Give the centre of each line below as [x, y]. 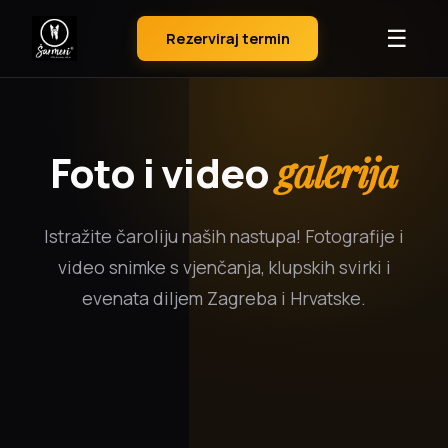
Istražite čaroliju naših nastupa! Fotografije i [224, 236]
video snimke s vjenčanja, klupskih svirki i [224, 267]
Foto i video [163, 172]
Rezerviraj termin [227, 39]
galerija [337, 171]
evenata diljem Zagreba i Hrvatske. [224, 298]
